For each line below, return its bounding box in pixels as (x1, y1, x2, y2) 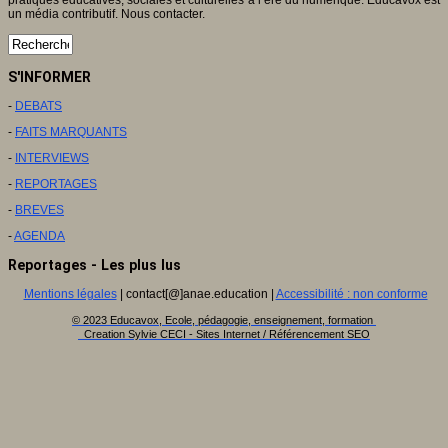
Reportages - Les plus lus (8, 257, 181, 274)
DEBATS (15, 99, 62, 113)
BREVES (15, 203, 64, 217)
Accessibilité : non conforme (275, 287, 428, 302)
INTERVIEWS (15, 151, 89, 165)
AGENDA (14, 229, 65, 243)
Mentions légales (23, 287, 117, 302)
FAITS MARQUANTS (15, 125, 127, 139)
